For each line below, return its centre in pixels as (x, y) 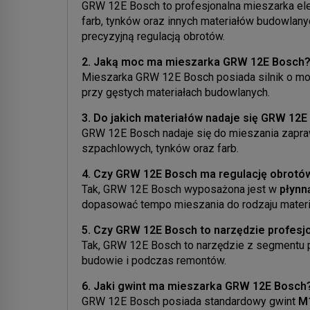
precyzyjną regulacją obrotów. (153, 36)
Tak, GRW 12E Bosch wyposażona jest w (181, 189)
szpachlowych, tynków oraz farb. (160, 148)
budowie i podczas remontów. (154, 260)
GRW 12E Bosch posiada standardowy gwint (190, 301)
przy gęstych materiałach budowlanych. (176, 92)
